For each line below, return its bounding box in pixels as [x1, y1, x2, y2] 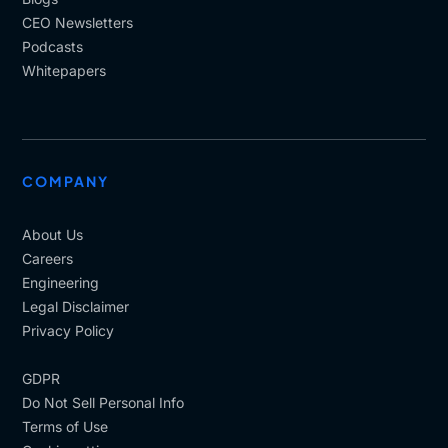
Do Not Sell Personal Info [22, 394, 185, 411]
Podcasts [22, 38, 84, 55]
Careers [22, 250, 74, 267]
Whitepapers [22, 62, 107, 79]
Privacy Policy [22, 322, 115, 339]
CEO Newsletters [22, 14, 134, 31]
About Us [22, 226, 84, 243]
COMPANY [22, 172, 110, 190]
